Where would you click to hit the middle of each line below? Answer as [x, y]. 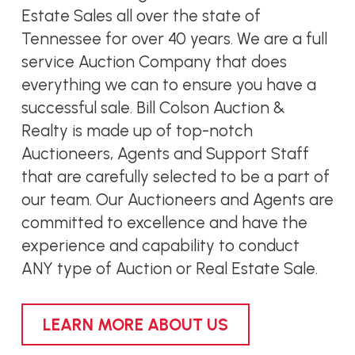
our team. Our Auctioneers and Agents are [177, 200]
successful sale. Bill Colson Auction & [153, 108]
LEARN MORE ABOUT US [135, 325]
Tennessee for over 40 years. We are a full [174, 39]
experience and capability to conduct [160, 246]
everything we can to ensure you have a [168, 85]
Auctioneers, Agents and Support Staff [165, 154]
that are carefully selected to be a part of [175, 177]
